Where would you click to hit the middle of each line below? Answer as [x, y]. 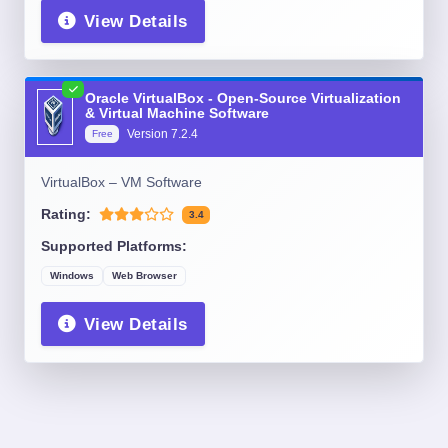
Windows [72, 275]
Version [149, 133]
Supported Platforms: [114, 246]
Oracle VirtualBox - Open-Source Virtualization [243, 98]
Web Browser [144, 275]
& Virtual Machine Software [177, 113]
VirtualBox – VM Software [121, 182]
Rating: [66, 214]
